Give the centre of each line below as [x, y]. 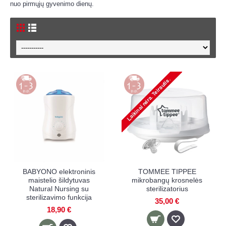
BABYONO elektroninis [59, 172]
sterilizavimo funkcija [59, 197]
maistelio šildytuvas [59, 180]
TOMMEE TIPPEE [167, 172]
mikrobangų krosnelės [167, 180]
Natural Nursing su [59, 189]
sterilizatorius [167, 189]
